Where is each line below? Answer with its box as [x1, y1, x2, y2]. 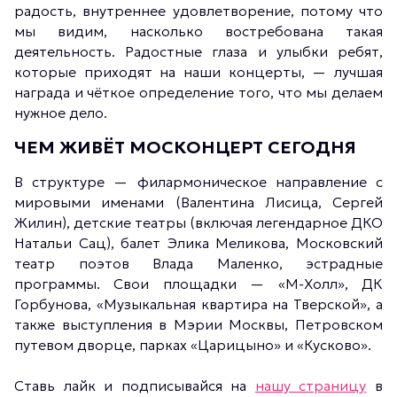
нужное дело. [14, 104, 107, 121]
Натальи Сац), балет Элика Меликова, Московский [14, 234, 383, 252]
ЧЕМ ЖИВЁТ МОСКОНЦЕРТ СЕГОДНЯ [14, 136, 356, 158]
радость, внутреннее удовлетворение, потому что [14, 2, 383, 19]
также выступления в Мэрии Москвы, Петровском [14, 315, 383, 333]
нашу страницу [254, 377, 367, 394]
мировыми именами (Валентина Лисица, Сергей [14, 193, 383, 211]
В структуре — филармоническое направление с [14, 173, 383, 191]
